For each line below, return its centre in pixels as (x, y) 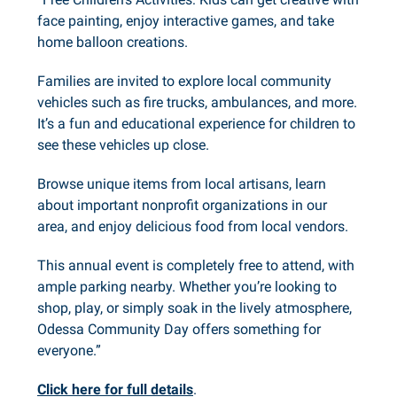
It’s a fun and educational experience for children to (196, 124)
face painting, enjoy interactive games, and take (186, 21)
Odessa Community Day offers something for (179, 330)
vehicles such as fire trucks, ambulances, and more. (197, 103)
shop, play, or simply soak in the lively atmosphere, (195, 308)
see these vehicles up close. (123, 145)
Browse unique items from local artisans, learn (182, 184)
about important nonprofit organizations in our (182, 206)
